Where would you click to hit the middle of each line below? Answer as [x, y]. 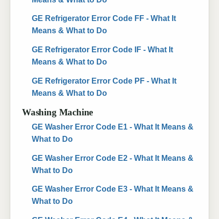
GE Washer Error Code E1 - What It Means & [113, 127]
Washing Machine [58, 112]
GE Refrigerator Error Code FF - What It [104, 19]
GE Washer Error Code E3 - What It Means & [113, 189]
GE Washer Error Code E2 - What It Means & [113, 158]
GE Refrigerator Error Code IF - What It [102, 50]
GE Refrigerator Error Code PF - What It [104, 81]
